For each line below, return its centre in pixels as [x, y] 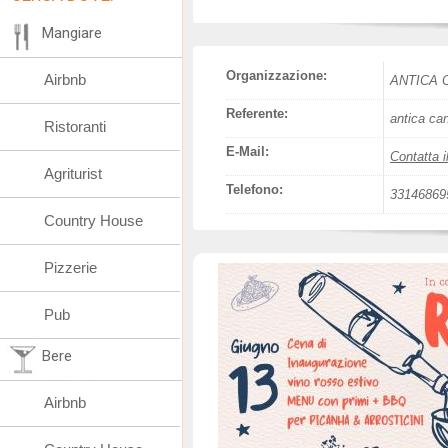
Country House [93, 220]
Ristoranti [75, 126]
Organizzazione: [276, 75]
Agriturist [73, 173]
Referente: [257, 113]
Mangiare [72, 33]
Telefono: [254, 189]
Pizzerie [70, 267]
